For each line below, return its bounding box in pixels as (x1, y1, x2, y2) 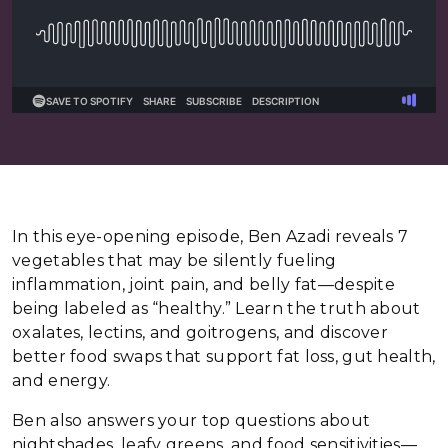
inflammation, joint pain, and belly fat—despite (12, 275, 396, 294)
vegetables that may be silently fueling (12, 251, 337, 270)
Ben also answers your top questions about (12, 411, 371, 430)
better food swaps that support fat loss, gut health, (12, 347, 436, 366)
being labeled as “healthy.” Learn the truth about (12, 299, 421, 318)
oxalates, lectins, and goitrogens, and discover (12, 323, 389, 342)
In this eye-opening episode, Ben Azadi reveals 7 (12, 227, 409, 246)
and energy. (12, 371, 111, 390)
